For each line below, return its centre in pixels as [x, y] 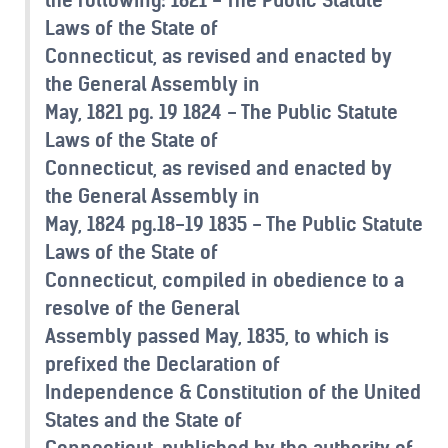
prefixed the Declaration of [162, 363]
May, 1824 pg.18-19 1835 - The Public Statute [234, 223]
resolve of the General [142, 307]
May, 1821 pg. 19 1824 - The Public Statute [221, 111]
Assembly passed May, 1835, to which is [217, 335]
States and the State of [143, 419]
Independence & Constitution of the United [233, 391]
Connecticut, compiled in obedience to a [224, 279]
